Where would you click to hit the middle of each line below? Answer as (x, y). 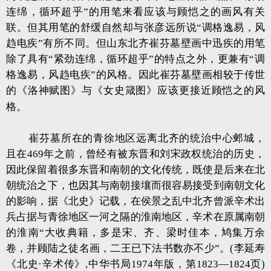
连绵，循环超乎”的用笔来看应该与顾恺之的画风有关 (135, 12)
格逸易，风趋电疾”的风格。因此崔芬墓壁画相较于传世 (135, 75)
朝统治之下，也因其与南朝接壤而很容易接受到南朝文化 (135, 185)
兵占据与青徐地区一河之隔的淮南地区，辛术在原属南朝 (135, 217)
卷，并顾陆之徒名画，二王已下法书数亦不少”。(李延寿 (135, 248)
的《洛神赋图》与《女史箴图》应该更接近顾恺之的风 (135, 90)
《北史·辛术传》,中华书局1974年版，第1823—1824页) (135, 264)
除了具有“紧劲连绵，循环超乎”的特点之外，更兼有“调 (135, 59)
